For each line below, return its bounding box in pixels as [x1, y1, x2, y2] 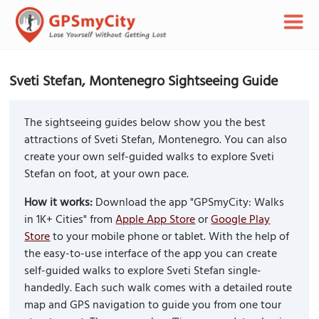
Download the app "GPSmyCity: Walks [93, 194, 285, 213]
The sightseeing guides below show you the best [24, 114, 266, 133]
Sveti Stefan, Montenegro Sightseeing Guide [9, 70, 278, 93]
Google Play [211, 211, 271, 230]
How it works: [24, 194, 93, 213]
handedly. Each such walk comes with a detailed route [24, 279, 293, 298]
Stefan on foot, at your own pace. [24, 165, 189, 184]
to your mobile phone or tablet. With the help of [50, 228, 290, 247]
